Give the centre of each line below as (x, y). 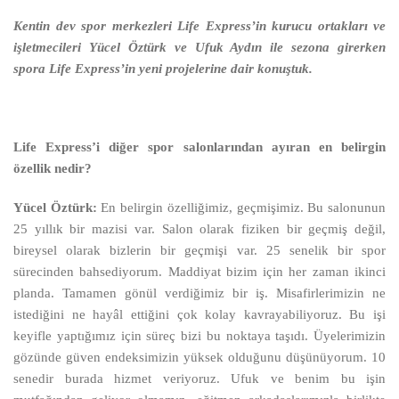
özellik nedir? (53, 168)
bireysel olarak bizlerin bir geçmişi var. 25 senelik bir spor (199, 250)
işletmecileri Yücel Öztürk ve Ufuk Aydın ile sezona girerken (199, 47)
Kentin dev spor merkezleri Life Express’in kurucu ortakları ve (199, 25)
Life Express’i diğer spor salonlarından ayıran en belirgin (199, 147)
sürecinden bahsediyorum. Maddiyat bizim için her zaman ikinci (199, 271)
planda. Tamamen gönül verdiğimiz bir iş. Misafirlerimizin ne (199, 293)
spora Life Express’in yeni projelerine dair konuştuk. (163, 68)
